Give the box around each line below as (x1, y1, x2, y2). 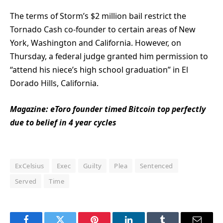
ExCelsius (15, 161, 44, 171)
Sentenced (139, 161, 173, 171)
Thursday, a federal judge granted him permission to (10, 51, 208, 62)
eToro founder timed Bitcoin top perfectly (50, 103, 206, 114)
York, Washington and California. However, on (10, 37, 181, 49)
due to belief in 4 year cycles (10, 116, 116, 128)
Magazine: (10, 103, 50, 114)
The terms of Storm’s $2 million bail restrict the (10, 10, 186, 22)
